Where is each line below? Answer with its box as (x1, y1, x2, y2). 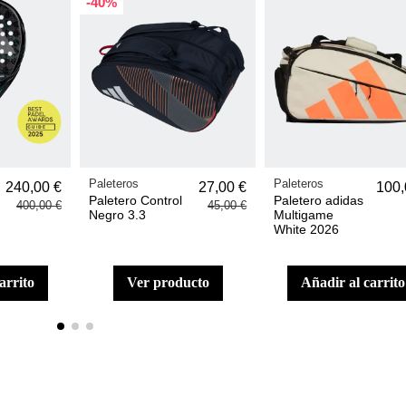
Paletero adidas (274, 192, 364, 208)
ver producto (136, 275, 209, 291)
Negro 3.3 (89, 207, 147, 222)
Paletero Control (89, 192, 183, 208)
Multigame (274, 207, 334, 222)
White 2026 (274, 221, 340, 237)
